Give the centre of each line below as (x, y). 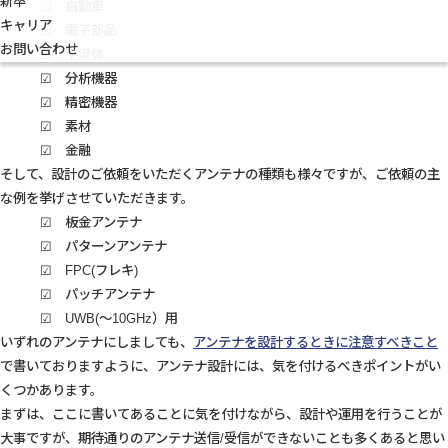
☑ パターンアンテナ (103, 247)
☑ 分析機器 (78, 79)
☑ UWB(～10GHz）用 (109, 319)
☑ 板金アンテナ (91, 223)
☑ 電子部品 (78, 31)
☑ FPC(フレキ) (89, 271)
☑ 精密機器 (78, 103)
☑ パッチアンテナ (97, 295)
